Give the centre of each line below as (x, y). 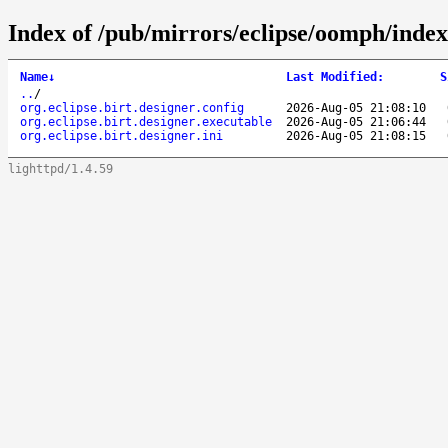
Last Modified (331, 76)
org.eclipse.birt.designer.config (132, 107)
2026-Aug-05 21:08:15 (356, 135)
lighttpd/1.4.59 (60, 168)
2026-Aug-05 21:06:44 (356, 121)
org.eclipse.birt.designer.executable (146, 121)
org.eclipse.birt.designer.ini (121, 135)
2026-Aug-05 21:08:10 (356, 107)
